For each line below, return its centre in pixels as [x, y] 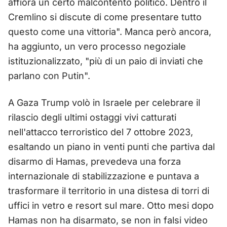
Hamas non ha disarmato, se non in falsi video [108, 220]
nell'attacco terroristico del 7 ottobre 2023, [101, 132]
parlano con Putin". [49, 75]
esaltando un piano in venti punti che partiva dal [111, 146]
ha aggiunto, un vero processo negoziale [97, 46]
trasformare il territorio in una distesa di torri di [109, 191]
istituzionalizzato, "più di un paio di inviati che [106, 61]
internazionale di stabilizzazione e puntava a [104, 176]
